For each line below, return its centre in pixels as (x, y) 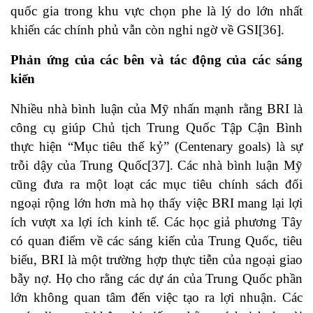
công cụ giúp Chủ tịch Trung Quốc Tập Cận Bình (156, 128)
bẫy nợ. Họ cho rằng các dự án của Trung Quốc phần (156, 279)
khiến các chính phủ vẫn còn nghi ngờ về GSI (134, 30)
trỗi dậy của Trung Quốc (79, 166)
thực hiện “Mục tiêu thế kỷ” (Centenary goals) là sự (156, 147)
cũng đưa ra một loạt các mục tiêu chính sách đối (156, 184)
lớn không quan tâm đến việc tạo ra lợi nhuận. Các (156, 298)
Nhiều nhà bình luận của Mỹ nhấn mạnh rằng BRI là (156, 109)
